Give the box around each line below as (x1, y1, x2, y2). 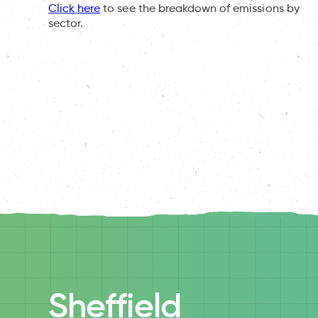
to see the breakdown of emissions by (100, 1, 300, 16)
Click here (48, 1, 101, 16)
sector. (48, 16, 84, 31)
